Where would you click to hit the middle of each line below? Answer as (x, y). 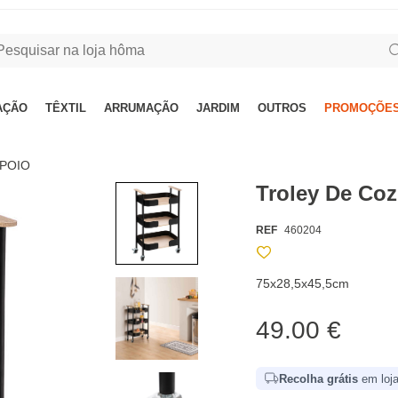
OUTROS (282, 108)
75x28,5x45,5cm (303, 283)
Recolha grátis (319, 378)
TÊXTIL (66, 108)
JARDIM (218, 108)
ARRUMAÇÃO (141, 108)
